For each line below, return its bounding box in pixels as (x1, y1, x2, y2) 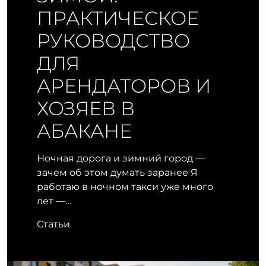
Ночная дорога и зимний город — (37, 153, 205, 164)
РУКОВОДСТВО (37, 29, 190, 52)
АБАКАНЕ (37, 119, 132, 142)
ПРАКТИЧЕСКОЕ (37, 7, 199, 30)
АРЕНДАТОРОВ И (37, 74, 211, 97)
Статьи (37, 218, 70, 230)
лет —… (37, 195, 71, 207)
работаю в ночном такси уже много (37, 181, 213, 192)
